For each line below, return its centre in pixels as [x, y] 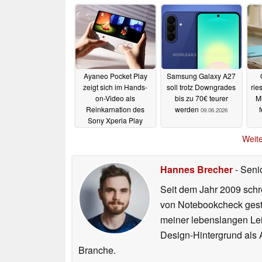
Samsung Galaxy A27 [201, 76]
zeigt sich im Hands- [115, 87]
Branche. [97, 250]
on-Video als [115, 98]
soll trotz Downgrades [201, 87]
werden [188, 109]
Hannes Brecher [196, 170]
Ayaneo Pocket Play [115, 76]
